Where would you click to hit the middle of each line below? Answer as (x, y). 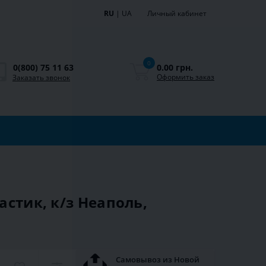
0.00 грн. (175, 67)
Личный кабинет (177, 13)
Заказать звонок (41, 77)
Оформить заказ (186, 77)
